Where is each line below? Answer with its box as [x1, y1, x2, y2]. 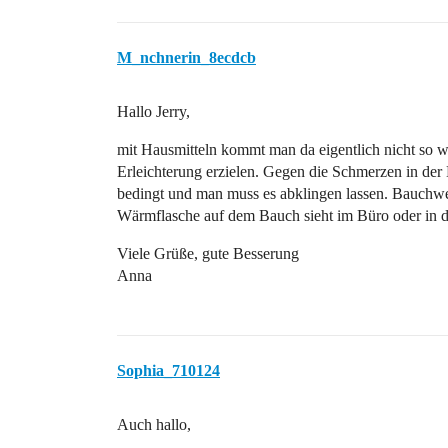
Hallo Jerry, [117, 103, 190, 120]
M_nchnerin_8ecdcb [117, 49, 256, 66]
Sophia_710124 [117, 362, 220, 379]
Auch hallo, [117, 416, 191, 433]
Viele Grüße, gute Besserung [117, 245, 299, 262]
